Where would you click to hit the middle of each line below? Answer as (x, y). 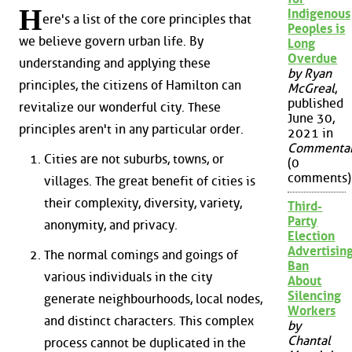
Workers (312, 311)
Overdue (313, 59)
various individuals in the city (128, 277)
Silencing (315, 296)
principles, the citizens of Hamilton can (130, 86)
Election (312, 236)
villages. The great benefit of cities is (150, 181)
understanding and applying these (115, 64)
